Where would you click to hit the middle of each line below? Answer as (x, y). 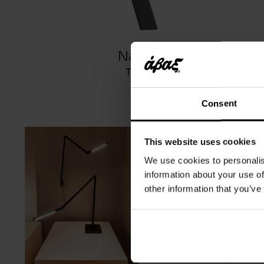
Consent (219, 103)
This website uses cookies (200, 141)
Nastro (140, 57)
